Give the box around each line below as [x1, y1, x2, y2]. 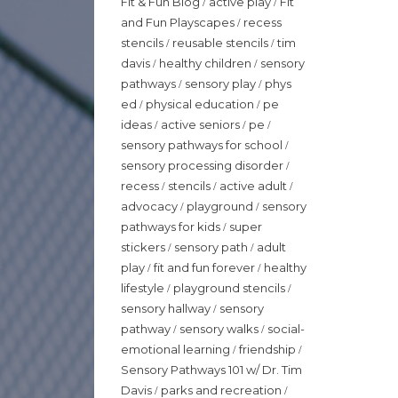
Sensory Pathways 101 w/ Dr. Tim [121, 362, 302, 377]
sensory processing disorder [121, 157, 286, 172]
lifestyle [121, 280, 167, 295]
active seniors [161, 116, 243, 131]
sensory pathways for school [121, 137, 285, 152]
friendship [239, 341, 298, 356]
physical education [146, 96, 257, 111]
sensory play [185, 76, 259, 91]
